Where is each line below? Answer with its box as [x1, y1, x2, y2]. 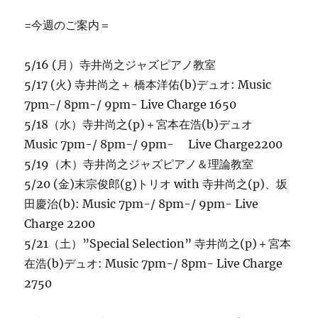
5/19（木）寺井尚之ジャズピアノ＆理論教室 [24, 156, 254, 171]
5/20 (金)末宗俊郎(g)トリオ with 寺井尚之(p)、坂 [24, 176, 288, 191]
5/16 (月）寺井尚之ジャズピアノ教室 [24, 57, 216, 72]
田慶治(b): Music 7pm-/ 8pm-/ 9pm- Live [24, 196, 259, 211]
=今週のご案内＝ [24, 17, 111, 32]
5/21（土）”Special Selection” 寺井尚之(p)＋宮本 [24, 236, 292, 251]
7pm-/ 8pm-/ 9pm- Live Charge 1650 [24, 97, 237, 111]
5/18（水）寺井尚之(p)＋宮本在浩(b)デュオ [24, 116, 265, 131]
